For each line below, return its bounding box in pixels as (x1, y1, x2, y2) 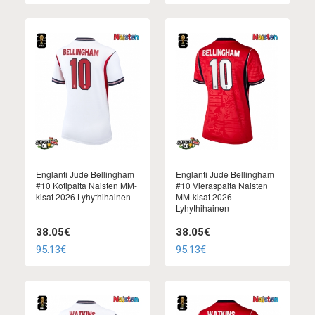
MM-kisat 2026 (176, 190, 232, 202)
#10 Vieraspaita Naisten (176, 179, 268, 191)
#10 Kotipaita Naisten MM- (36, 179, 137, 191)
